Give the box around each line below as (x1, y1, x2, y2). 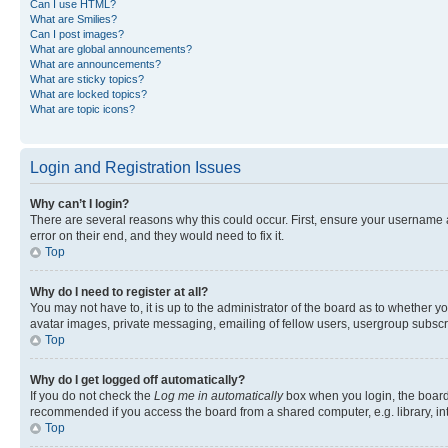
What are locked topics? (30, 88, 147, 100)
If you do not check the (30, 389, 154, 403)
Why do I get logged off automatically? (30, 373, 245, 387)
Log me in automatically (154, 389, 283, 403)
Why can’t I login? (30, 197, 129, 211)
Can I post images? (30, 28, 124, 40)
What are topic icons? (30, 103, 135, 115)
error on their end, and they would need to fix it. (30, 229, 284, 243)
